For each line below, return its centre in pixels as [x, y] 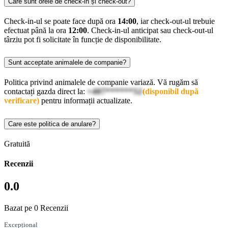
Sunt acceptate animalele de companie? [67, 63]
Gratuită [17, 144]
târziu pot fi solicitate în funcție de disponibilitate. [83, 39]
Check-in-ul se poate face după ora [61, 21]
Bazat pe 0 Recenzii [36, 208]
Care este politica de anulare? [52, 124]
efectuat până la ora [36, 30]
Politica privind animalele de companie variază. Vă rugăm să [101, 82]
